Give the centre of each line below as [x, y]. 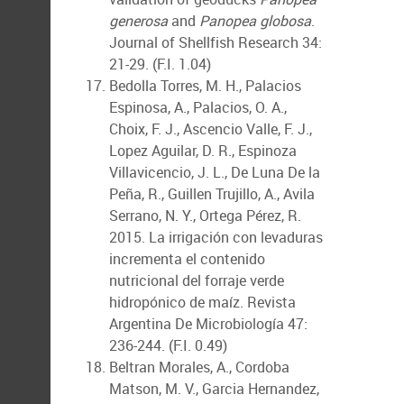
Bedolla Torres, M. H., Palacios [205, 86]
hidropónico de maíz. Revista [202, 302]
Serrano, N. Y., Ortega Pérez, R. [205, 216]
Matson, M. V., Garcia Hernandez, [214, 389]
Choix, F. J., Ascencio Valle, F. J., [211, 129]
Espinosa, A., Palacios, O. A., [198, 107]
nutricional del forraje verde [197, 280]
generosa [138, 21]
